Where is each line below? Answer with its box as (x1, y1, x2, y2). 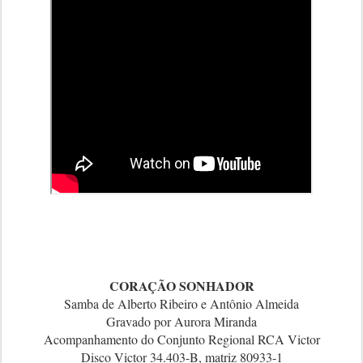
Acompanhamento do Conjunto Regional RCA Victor (43, 331, 320, 348)
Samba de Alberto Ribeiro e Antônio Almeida (64, 295, 299, 312)
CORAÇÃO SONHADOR (109, 276, 254, 295)
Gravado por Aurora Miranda (106, 313, 257, 330)
